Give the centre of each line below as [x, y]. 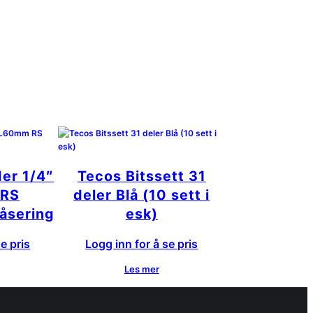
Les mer [141, 269]
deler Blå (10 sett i [142, 195]
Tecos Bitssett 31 [141, 176]
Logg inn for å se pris [142, 244]
